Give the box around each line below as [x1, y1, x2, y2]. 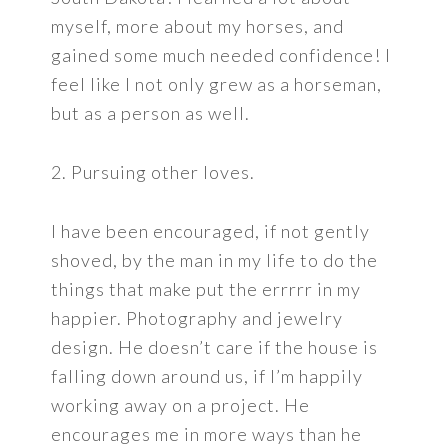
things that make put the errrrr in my [51, 278, 362, 300]
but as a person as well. [51, 102, 251, 124]
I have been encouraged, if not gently [51, 220, 371, 242]
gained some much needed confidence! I [51, 44, 392, 66]
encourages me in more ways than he [51, 423, 363, 445]
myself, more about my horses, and [51, 15, 345, 37]
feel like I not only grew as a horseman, [51, 73, 383, 95]
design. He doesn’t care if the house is [51, 336, 379, 358]
